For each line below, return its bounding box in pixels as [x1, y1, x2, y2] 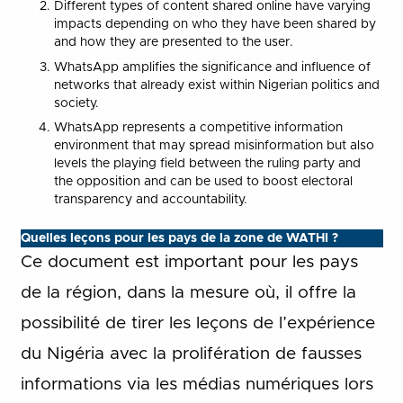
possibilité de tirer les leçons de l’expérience [20, 314, 375, 332]
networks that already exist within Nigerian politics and [54, 78, 380, 92]
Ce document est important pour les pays [20, 253, 358, 271]
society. [54, 96, 99, 110]
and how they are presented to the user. [54, 36, 293, 49]
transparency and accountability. [54, 193, 247, 207]
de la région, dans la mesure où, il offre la [20, 283, 356, 301]
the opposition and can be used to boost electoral [54, 175, 353, 189]
